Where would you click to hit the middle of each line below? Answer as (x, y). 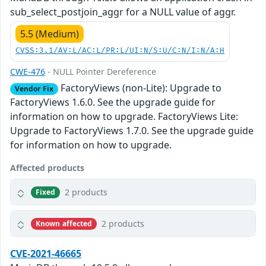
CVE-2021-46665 (46, 254)
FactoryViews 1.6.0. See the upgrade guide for (113, 102)
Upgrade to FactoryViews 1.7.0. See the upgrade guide (132, 131)
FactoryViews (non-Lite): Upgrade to (140, 88)
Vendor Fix (34, 89)
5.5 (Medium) (50, 34)
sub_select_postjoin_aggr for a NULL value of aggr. (123, 12)
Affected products (47, 168)
